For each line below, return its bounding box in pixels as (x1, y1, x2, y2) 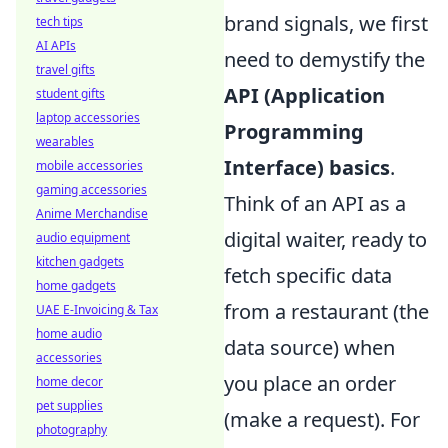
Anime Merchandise (36, 205, 148, 222)
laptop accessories (36, 109, 140, 126)
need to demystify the (224, 46, 425, 74)
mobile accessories (36, 157, 143, 174)
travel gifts (36, 61, 95, 78)
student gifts (36, 85, 105, 102)
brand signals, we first (224, 10, 428, 38)
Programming (224, 118, 364, 146)
